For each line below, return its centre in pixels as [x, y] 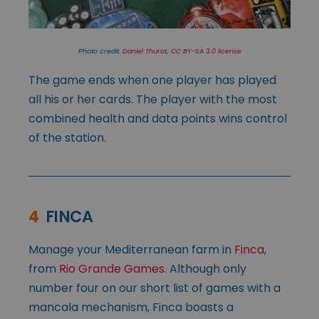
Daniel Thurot [144, 51]
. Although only [205, 269]
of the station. [67, 138]
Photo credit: [100, 51]
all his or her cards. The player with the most [153, 100]
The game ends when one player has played [152, 80]
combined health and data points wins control [158, 119]
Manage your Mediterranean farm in [131, 250]
